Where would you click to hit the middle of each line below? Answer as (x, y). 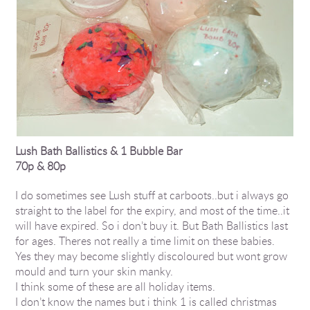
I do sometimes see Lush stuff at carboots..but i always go (152, 195)
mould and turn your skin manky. (94, 271)
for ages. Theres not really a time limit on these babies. (145, 241)
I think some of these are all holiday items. (116, 286)
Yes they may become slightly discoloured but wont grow (152, 256)
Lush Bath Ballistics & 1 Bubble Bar (99, 151)
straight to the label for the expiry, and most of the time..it (153, 210)
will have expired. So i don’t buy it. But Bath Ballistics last (152, 226)
